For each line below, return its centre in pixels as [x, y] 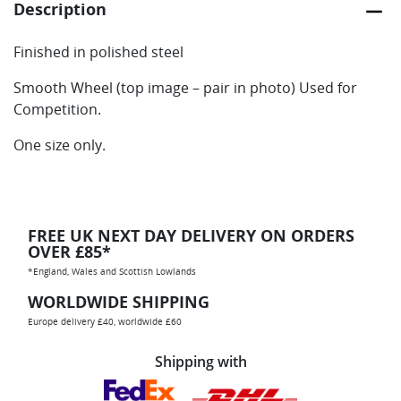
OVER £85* [69, 251]
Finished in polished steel [98, 51]
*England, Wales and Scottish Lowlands [112, 271]
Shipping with [200, 361]
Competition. [57, 109]
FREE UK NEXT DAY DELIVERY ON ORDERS [191, 235]
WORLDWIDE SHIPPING [119, 301]
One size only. [60, 145]
